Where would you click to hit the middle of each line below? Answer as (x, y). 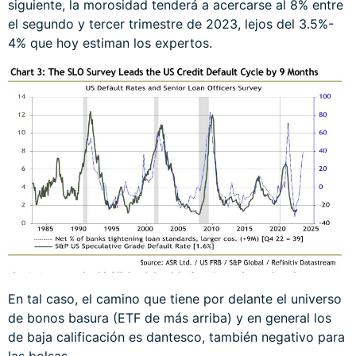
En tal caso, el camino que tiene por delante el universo (175, 298)
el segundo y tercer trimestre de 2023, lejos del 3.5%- (171, 23)
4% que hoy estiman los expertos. (110, 43)
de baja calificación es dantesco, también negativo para (176, 337)
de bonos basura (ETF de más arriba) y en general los (170, 317)
